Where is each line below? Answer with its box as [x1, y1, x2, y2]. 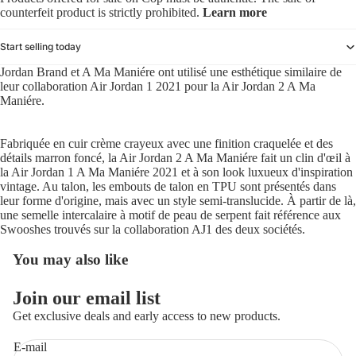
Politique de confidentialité [41, 302, 140, 314]
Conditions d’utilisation [41, 324, 129, 336]
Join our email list [13, 288, 161, 309]
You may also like [13, 251, 128, 269]
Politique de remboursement [41, 280, 145, 292]
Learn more [203, 6, 267, 19]
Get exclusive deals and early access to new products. [13, 309, 281, 323]
